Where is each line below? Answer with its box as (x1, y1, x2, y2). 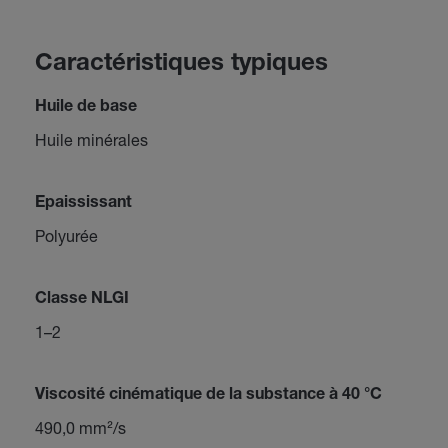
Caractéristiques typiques (34, 53, 328, 77)
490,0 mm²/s (34, 418, 126, 437)
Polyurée (34, 226, 98, 245)
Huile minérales (34, 130, 148, 149)
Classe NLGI (34, 292, 129, 308)
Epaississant (34, 196, 132, 212)
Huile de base (34, 100, 137, 116)
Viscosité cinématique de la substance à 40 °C (34, 388, 382, 404)
